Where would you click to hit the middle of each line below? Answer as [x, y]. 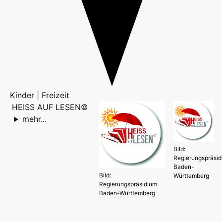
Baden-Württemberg [127, 193]
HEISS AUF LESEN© [50, 107]
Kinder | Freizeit [40, 95]
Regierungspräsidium [128, 184]
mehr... [34, 119]
